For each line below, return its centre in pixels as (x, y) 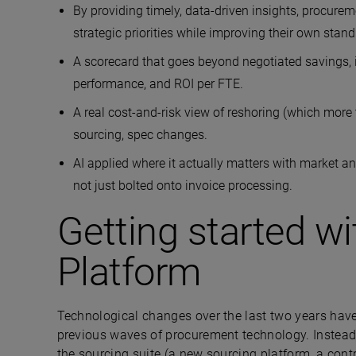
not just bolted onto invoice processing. (182, 186)
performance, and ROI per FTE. (158, 84)
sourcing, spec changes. (140, 135)
